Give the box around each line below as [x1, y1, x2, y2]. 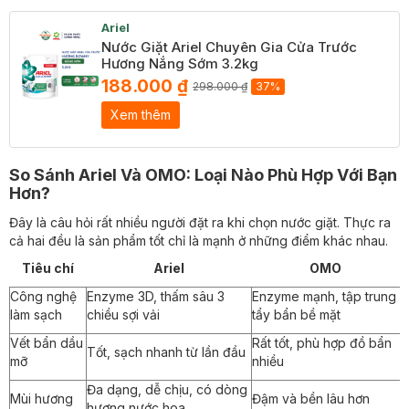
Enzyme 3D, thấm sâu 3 [87, 288, 225, 304]
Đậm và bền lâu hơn [252, 391, 370, 406]
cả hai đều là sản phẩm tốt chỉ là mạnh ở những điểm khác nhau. [9, 233, 388, 248]
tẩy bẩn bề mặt [252, 307, 341, 322]
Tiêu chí [21, 260, 74, 276]
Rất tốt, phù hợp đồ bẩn [252, 335, 392, 351]
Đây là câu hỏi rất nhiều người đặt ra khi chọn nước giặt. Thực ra [9, 215, 391, 230]
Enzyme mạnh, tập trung [252, 288, 396, 304]
